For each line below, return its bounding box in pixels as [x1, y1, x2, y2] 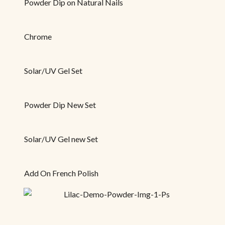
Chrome [24, 31, 52, 41]
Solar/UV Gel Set [24, 65, 82, 75]
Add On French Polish [24, 168, 98, 178]
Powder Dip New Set [24, 99, 96, 109]
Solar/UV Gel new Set [24, 134, 98, 144]
